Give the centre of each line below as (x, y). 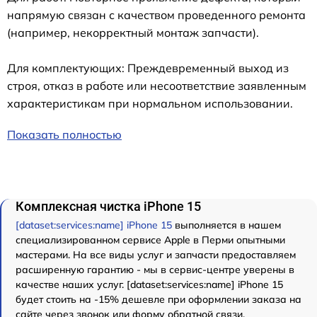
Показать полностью (64, 134)
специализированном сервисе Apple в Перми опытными (150, 240)
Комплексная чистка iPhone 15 (108, 206)
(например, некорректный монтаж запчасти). (133, 33)
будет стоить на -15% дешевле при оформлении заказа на (158, 299)
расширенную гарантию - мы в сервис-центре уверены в (155, 270)
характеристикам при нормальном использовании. (150, 103)
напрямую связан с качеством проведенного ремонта (156, 15)
